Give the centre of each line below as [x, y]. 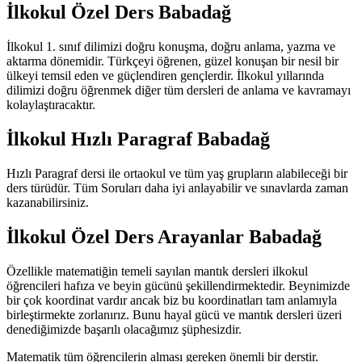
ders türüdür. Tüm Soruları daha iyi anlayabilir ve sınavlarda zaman [177, 188]
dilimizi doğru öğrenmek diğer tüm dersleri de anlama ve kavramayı [179, 90]
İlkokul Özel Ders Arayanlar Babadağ [164, 237]
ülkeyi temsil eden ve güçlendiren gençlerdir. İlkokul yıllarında [165, 76]
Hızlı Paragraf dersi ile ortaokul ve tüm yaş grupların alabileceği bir [177, 174]
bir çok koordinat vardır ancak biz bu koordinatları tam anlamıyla [172, 300]
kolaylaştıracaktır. [51, 105]
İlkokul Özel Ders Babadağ [119, 13]
